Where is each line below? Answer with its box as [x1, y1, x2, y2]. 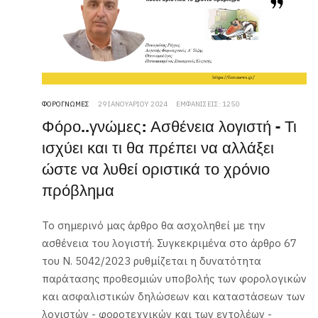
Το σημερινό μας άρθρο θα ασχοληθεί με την [42, 219, 266, 233]
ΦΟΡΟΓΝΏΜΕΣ [42, 99, 90, 109]
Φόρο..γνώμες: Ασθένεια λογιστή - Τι [42, 115, 297, 141]
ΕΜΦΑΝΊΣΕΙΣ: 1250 [176, 99, 240, 109]
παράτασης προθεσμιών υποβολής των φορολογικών [42, 272, 307, 286]
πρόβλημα [42, 179, 115, 204]
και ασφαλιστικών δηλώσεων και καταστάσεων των [42, 290, 306, 304]
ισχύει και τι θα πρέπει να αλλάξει [42, 136, 275, 162]
